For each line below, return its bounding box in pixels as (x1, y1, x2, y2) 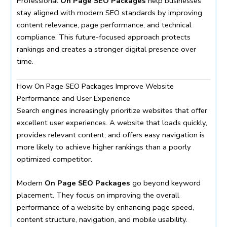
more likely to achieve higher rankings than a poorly (17, 141, 191, 152)
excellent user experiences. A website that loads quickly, (17, 117, 207, 128)
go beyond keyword (130, 177, 201, 188)
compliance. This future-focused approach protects (17, 32, 191, 43)
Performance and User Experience (17, 93, 130, 103)
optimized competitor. (17, 154, 92, 164)
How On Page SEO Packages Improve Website (17, 81, 174, 91)
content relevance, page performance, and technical (17, 20, 192, 30)
